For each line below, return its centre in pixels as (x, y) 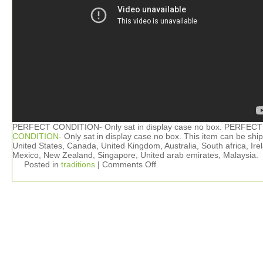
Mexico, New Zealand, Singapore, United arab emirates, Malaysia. (135, 155)
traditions (78, 164)
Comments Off (129, 164)
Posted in (43, 164)
